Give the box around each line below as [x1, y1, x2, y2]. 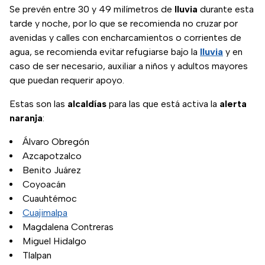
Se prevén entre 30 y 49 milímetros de [9, 4, 174, 15]
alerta [219, 98, 247, 110]
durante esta [200, 4, 254, 15]
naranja [9, 112, 43, 124]
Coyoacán [22, 179, 66, 190]
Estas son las [9, 98, 67, 110]
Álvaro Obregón [22, 136, 89, 148]
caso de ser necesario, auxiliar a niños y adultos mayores [9, 60, 248, 72]
